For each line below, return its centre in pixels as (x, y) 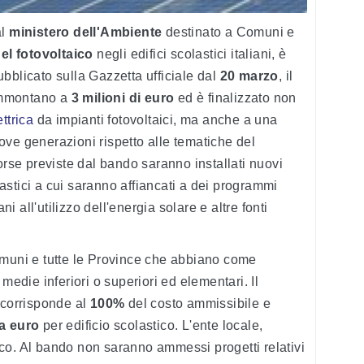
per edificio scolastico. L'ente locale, (151, 326)
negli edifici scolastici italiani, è (190, 54)
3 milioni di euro (123, 98)
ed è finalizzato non (235, 98)
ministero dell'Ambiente (86, 32)
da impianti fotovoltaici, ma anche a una (156, 120)
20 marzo (249, 76)
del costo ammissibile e (198, 304)
